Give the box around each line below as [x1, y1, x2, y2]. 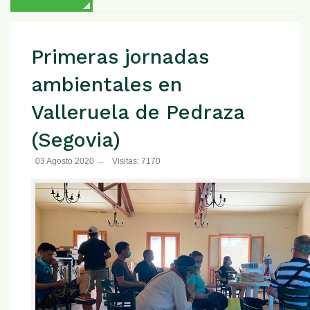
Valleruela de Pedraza [31, 100, 244, 125]
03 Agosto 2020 [35, 156, 94, 166]
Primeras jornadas [31, 45, 209, 69]
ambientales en [31, 73, 182, 97]
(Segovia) [31, 128, 120, 152]
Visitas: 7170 [112, 156, 161, 166]
